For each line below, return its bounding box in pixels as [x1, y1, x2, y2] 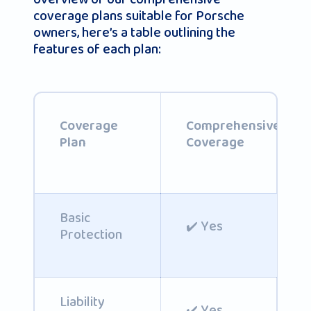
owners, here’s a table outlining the [33, 22, 235, 44]
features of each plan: [33, 38, 161, 61]
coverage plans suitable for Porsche [33, 5, 244, 28]
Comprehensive [185, 115, 280, 137]
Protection [59, 223, 122, 246]
